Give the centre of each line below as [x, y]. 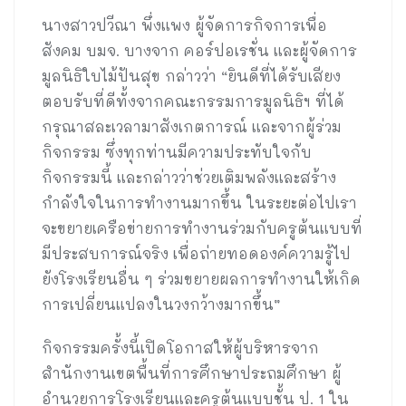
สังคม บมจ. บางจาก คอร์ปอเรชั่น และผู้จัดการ [199, 51]
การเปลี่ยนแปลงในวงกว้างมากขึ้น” [161, 304]
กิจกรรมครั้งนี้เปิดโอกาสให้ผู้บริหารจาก [180, 348]
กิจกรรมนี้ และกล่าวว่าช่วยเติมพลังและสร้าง [189, 178]
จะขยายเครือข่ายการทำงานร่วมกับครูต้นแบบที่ [202, 228]
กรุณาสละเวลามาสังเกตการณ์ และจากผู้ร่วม [192, 127]
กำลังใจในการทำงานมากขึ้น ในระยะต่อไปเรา [199, 203]
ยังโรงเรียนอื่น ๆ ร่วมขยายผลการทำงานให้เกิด [201, 279]
